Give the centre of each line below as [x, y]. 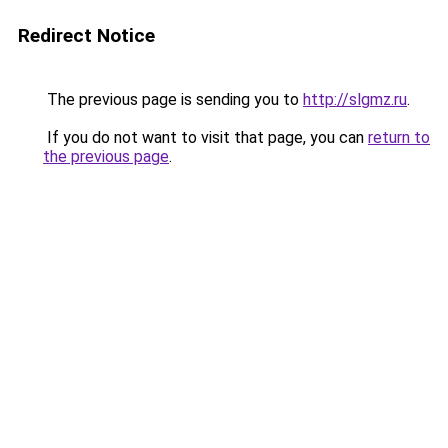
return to [399, 137]
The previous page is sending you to [173, 99]
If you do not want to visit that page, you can [205, 137]
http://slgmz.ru [355, 99]
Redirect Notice [86, 35]
